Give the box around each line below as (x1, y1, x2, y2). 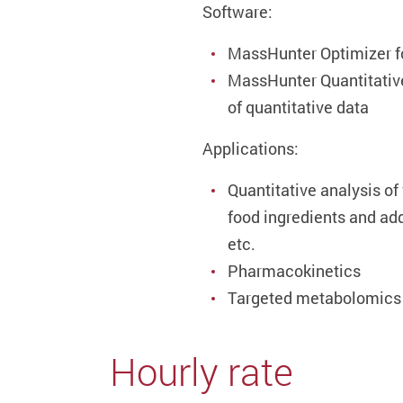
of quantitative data (228, 96, 369, 118)
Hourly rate (110, 346, 293, 397)
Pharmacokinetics (228, 260, 361, 282)
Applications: (202, 138, 299, 159)
